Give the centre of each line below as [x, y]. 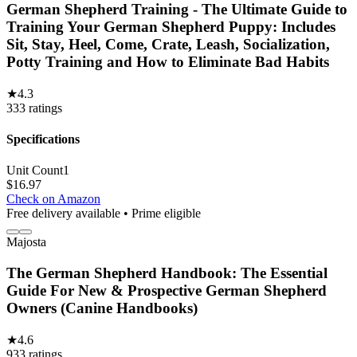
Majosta [26, 242]
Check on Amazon [53, 199]
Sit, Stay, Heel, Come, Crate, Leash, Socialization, [168, 45]
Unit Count [35, 171]
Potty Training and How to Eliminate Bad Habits [168, 62]
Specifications [43, 139]
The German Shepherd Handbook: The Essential [167, 273]
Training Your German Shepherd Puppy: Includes [171, 27]
